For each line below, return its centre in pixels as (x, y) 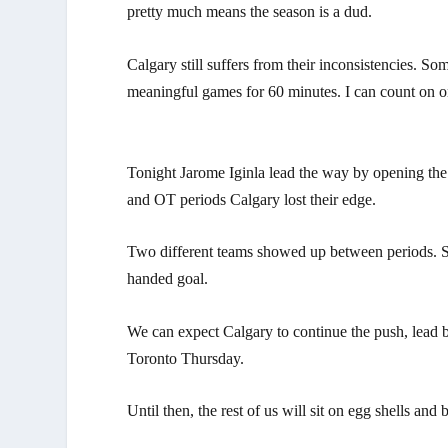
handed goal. (168, 279)
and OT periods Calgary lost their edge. (252, 199)
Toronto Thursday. (186, 358)
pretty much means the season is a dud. (250, 11)
